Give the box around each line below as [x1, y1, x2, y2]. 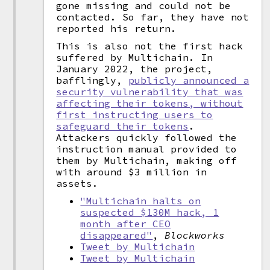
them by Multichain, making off [56, 154, 237, 166]
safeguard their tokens [56, 120, 189, 132]
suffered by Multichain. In [56, 51, 213, 63]
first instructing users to [56, 108, 213, 121]
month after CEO [80, 218, 171, 230]
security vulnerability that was [56, 86, 243, 98]
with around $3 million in [56, 166, 207, 178]
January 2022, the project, [56, 63, 213, 75]
